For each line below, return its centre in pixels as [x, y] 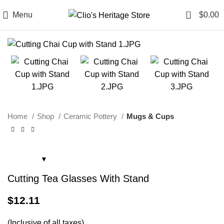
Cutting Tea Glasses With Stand [78, 178]
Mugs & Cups [150, 116]
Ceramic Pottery [91, 116]
